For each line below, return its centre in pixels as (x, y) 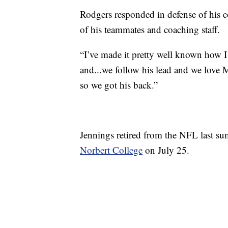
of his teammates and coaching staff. (150, 30)
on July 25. (166, 150)
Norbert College (111, 150)
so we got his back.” (120, 85)
